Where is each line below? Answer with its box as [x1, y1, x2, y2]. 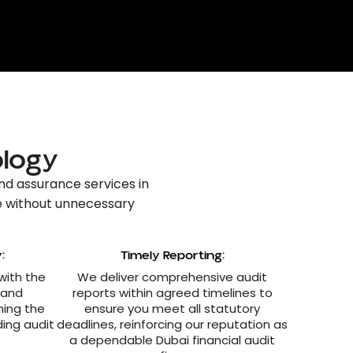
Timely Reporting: [120, 247, 225, 264]
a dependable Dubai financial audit [69, 332, 275, 348]
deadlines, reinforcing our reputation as [57, 316, 288, 333]
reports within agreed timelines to [72, 284, 273, 301]
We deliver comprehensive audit [77, 269, 267, 285]
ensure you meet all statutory [84, 300, 260, 317]
